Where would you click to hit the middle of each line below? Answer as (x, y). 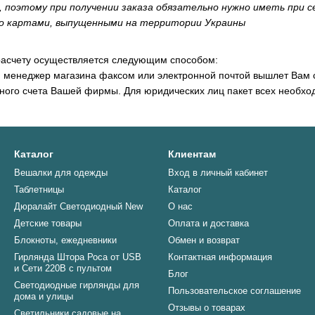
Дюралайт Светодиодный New (78, 206)
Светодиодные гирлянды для (77, 285)
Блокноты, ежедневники (65, 240)
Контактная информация (220, 257)
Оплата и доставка (208, 223)
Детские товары (48, 223)
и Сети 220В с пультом (63, 268)
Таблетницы (39, 189)
